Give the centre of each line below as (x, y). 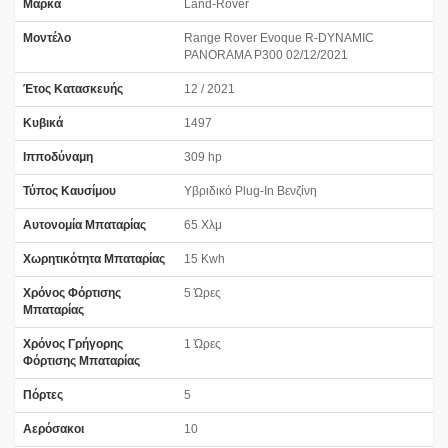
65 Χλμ (203, 224)
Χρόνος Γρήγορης (73, 343)
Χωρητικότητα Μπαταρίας (94, 258)
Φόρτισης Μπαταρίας (81, 360)
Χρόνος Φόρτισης (72, 292)
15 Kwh (204, 258)
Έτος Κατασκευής (73, 88)
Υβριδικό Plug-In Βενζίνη (250, 190)
